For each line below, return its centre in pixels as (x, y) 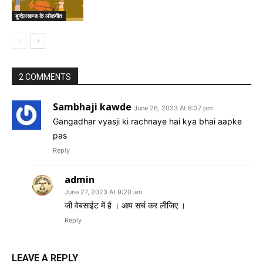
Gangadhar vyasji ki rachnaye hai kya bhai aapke (147, 121)
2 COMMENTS (45, 77)
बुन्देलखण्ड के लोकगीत (39, 16)
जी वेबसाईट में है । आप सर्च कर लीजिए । (125, 205)
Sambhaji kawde (92, 107)
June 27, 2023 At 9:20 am (104, 192)
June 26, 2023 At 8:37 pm (173, 108)
